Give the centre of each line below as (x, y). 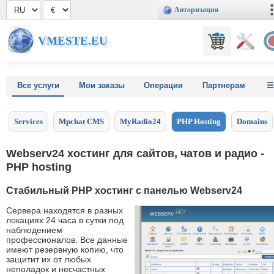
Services (28, 121)
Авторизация (197, 10)
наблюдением (34, 230)
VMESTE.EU (73, 41)
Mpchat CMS (81, 121)
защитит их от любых (49, 260)
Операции (163, 85)
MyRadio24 (140, 121)
